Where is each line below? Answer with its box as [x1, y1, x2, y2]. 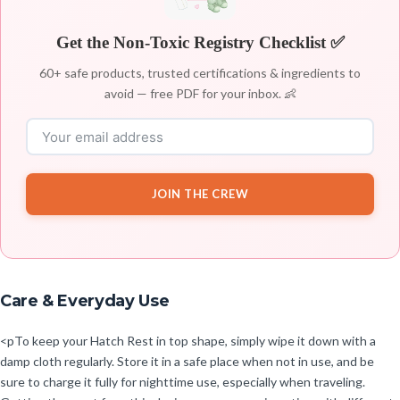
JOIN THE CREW [151, 187, 249, 202]
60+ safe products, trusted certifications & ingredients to [39, 65, 361, 81]
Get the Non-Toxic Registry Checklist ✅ [55, 33, 345, 53]
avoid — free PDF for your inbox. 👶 [104, 86, 296, 102]
